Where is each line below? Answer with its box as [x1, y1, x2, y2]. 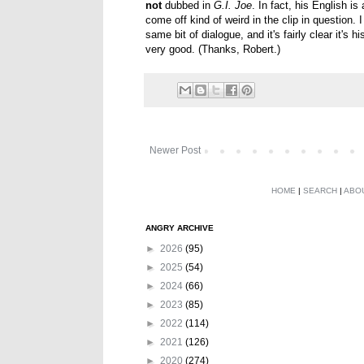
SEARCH [303, 185, 337, 195]
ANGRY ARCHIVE [145, 223, 214, 232]
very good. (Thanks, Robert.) [145, 43, 280, 56]
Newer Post [149, 144, 201, 156]
